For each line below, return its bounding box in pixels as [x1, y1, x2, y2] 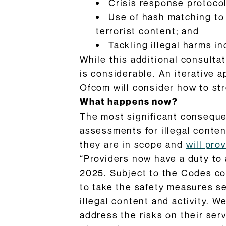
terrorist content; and [96, 25, 199, 36]
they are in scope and [80, 139, 186, 150]
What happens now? [80, 96, 178, 107]
